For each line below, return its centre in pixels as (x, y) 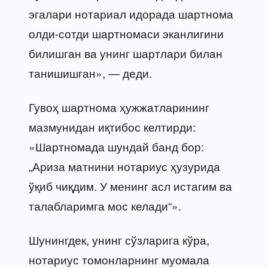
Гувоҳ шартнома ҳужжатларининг (119, 106)
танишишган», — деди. (90, 72)
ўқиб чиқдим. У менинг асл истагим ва (130, 185)
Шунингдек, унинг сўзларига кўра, (119, 239)
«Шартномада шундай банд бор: (116, 146)
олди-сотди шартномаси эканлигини (126, 33)
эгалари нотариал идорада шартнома (131, 13)
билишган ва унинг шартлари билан (126, 53)
